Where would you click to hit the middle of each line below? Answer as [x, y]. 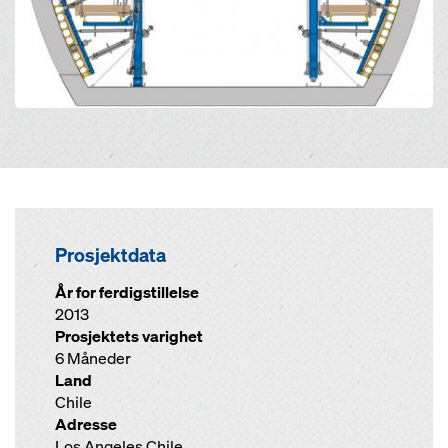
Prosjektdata [110, 255]
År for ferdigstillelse [127, 292]
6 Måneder [93, 358]
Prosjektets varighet [129, 336]
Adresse [86, 424]
